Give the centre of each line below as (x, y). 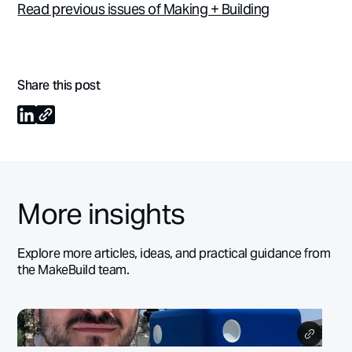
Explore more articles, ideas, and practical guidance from (174, 253)
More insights (101, 213)
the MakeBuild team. (73, 269)
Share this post (59, 85)
